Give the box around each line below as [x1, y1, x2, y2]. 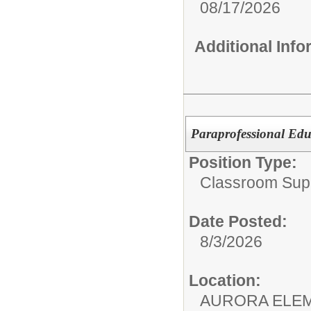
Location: [189, 271, 261, 289]
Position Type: [189, 153, 297, 171]
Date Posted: [189, 212, 287, 230]
